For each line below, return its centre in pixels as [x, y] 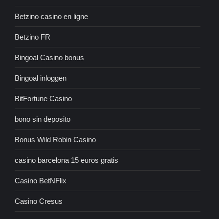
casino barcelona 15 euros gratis [66, 160]
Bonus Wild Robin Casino [55, 140]
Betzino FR [33, 37]
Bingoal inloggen [41, 78]
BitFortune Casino [43, 99]
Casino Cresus [39, 201]
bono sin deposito [43, 119]
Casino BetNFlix [41, 181]
